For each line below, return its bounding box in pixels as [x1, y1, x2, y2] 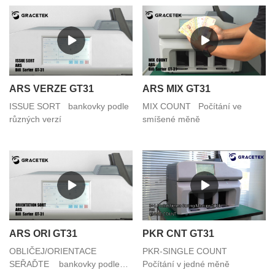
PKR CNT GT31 [142, 228, 214, 239]
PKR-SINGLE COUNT [142, 246, 237, 256]
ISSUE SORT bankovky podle [9, 101, 129, 112]
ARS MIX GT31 [142, 83, 211, 95]
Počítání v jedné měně [142, 258, 239, 269]
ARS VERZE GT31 [9, 83, 94, 95]
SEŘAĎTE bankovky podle [9, 258, 120, 269]
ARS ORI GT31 [9, 228, 77, 239]
